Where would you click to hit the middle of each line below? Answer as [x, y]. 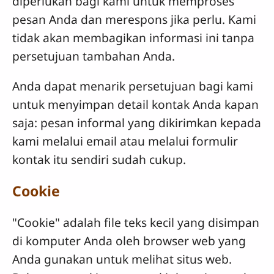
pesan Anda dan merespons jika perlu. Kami [134, 19]
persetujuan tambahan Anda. [94, 56]
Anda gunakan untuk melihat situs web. [122, 259]
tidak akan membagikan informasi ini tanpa [133, 37]
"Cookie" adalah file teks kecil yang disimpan [136, 223]
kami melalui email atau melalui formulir [125, 141]
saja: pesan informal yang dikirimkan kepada [137, 123]
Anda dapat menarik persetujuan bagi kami [133, 86]
